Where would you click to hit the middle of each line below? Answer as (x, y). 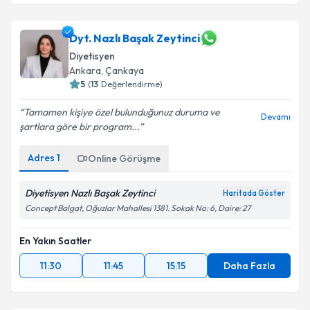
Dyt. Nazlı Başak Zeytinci (135, 38)
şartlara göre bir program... (79, 127)
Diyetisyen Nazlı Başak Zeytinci (90, 193)
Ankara (85, 71)
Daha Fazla (249, 266)
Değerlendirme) (132, 84)
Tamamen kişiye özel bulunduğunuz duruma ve (122, 112)
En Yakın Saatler (55, 241)
